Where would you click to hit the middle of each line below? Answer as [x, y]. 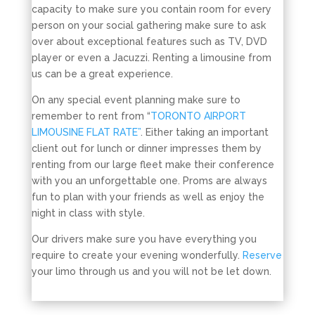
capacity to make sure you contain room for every [151, 9]
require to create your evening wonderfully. [137, 255]
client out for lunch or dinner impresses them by [146, 148]
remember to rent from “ [91, 116]
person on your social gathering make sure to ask [148, 25]
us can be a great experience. [102, 74]
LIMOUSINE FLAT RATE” [86, 132]
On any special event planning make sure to [136, 100]
